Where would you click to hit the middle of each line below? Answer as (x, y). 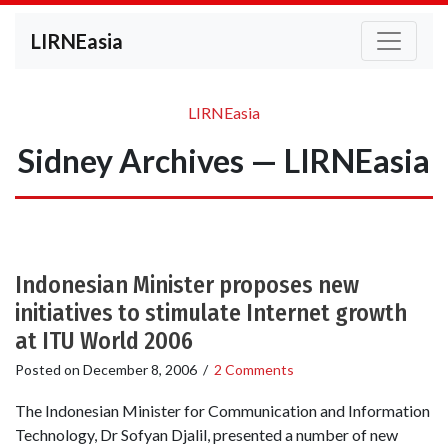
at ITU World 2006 (104, 341)
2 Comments (254, 369)
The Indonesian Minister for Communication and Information (222, 411)
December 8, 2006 (140, 369)
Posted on (49, 369)
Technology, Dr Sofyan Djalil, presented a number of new (206, 435)
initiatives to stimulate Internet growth (211, 313)
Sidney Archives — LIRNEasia (224, 160)
